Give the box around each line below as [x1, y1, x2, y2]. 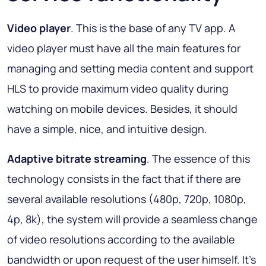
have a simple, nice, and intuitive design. [7, 122, 207, 137]
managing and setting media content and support [7, 61, 254, 76]
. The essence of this [147, 151, 250, 166]
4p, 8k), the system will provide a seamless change [7, 212, 258, 227]
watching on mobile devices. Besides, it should [7, 102, 237, 116]
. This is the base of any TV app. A [71, 21, 235, 36]
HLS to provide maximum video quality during [7, 81, 229, 96]
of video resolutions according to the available [7, 232, 235, 247]
